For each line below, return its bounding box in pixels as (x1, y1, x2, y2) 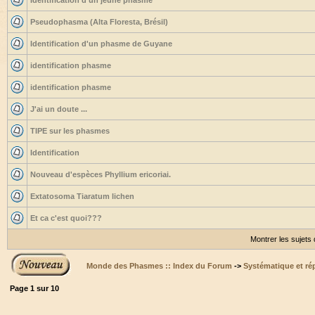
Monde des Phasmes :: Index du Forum (86, 262, 232, 270)
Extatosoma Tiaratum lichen (30, 192, 134, 200)
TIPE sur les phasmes (30, 127, 110, 135)
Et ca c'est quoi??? (30, 214, 102, 222)
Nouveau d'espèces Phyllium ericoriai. (30, 170, 171, 179)
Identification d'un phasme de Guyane (30, 39, 172, 48)
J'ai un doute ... (30, 105, 87, 113)
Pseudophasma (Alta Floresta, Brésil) (30, 18, 168, 26)
